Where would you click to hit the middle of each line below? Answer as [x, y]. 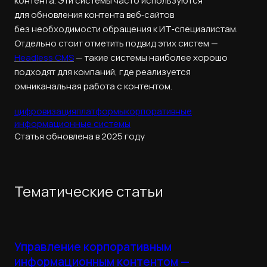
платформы [101, 111]
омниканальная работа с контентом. [93, 86]
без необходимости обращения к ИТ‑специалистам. [126, 29]
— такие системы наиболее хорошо [151, 57]
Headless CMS [44, 57]
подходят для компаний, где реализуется [103, 72]
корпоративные [159, 111]
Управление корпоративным [93, 246]
